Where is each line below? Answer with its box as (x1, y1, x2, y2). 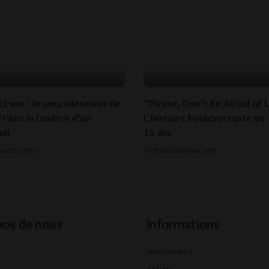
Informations (147, 216, 220, 233)
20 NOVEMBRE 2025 (153, 147, 217, 155)
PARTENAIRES (147, 247, 192, 256)
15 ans (144, 125, 172, 138)
